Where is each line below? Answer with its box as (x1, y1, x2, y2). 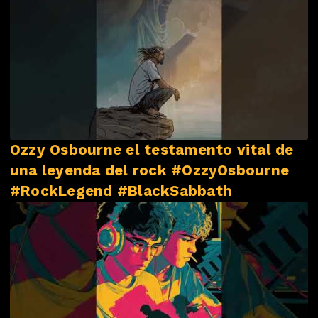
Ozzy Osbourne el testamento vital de (10, 141, 294, 158)
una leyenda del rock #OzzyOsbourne (10, 161, 290, 179)
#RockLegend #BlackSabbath (10, 182, 232, 199)
